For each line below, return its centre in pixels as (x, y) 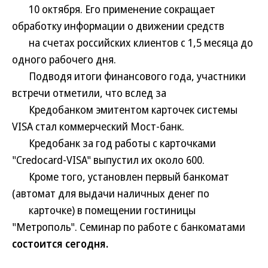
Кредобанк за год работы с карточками (114, 143)
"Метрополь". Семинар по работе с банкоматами (129, 227)
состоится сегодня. (60, 243)
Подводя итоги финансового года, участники (129, 76)
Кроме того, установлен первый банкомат (121, 176)
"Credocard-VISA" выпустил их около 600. (108, 160)
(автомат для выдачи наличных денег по (111, 193)
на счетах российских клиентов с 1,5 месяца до (133, 42)
